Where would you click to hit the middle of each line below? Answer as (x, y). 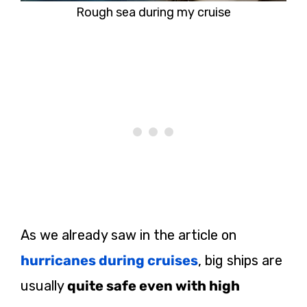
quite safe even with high (153, 285)
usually (44, 285)
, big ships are (240, 260)
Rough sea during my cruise (153, 12)
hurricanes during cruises (109, 260)
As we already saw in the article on (128, 235)
